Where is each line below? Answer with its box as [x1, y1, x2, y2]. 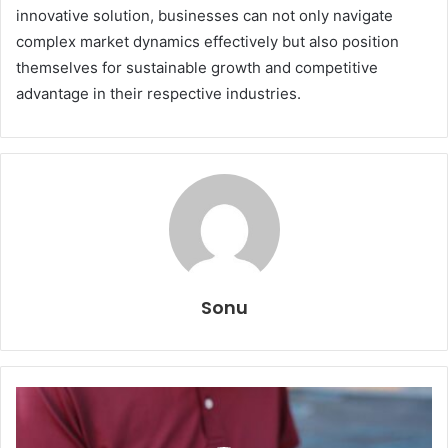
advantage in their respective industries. [16, 84, 301, 104]
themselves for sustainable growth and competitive [16, 58, 378, 78]
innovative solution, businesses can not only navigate [16, 6, 393, 26]
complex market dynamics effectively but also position [16, 32, 399, 52]
